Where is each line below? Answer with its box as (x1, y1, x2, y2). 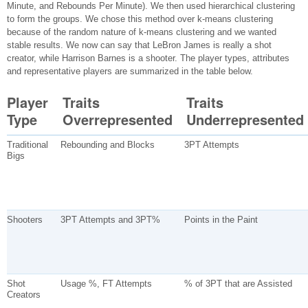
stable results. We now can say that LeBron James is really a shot (7, 39, 272, 50)
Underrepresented (186, 109, 304, 129)
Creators (7, 289, 41, 300)
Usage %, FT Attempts (60, 278, 152, 289)
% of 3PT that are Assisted (184, 278, 292, 289)
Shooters (7, 214, 43, 225)
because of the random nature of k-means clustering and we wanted (7, 26, 276, 37)
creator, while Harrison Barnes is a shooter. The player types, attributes (7, 52, 289, 63)
